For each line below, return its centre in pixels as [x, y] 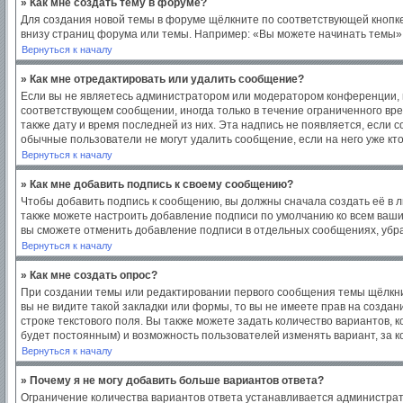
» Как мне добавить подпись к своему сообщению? [157, 184]
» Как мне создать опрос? [89, 275]
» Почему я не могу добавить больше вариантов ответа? [172, 381]
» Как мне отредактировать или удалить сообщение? [162, 79]
